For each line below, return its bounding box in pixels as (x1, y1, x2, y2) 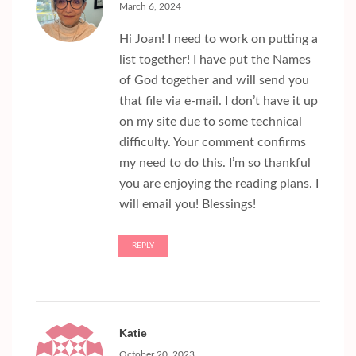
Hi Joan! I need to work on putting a (119, 33, 318, 46)
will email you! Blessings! (119, 198, 256, 211)
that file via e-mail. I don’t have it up (119, 95, 318, 108)
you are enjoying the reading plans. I (119, 177, 319, 191)
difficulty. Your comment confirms (119, 136, 306, 149)
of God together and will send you (119, 74, 309, 87)
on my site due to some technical (119, 115, 302, 129)
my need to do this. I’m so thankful (119, 157, 311, 170)
